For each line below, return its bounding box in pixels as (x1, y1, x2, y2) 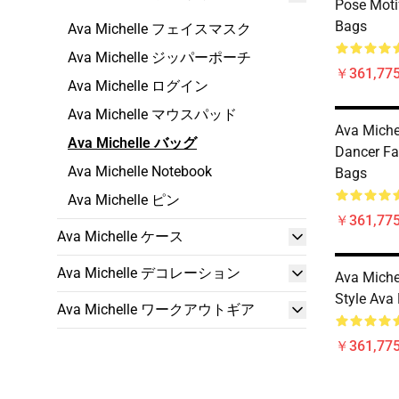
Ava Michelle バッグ (68, 134, 197, 151)
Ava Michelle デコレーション (57, 265, 240, 281)
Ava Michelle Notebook (68, 163, 212, 180)
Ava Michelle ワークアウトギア (57, 301, 255, 318)
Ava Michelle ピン (68, 191, 180, 208)
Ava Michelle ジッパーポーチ (68, 49, 251, 66)
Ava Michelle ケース (57, 228, 183, 245)
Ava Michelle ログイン (68, 77, 208, 94)
